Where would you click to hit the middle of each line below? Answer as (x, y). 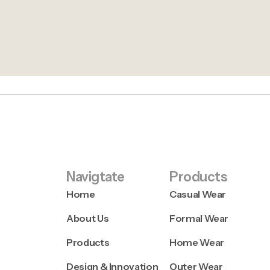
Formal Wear (199, 218)
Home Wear (197, 242)
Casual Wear (198, 194)
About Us (88, 218)
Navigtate (96, 177)
